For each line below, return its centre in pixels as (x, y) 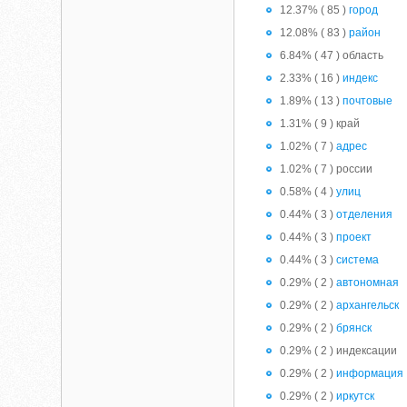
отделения (365, 214)
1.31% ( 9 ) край (320, 124)
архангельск (368, 305)
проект (354, 237)
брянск (354, 328)
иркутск (356, 396)
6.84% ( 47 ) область (332, 55)
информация (370, 373)
